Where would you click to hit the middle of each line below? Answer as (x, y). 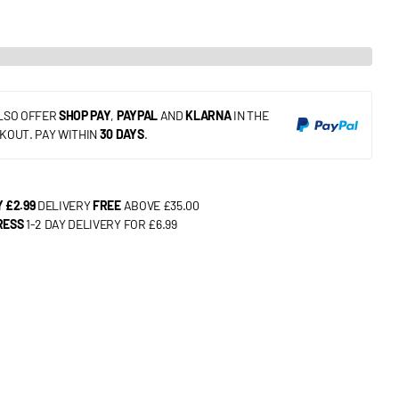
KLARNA (208, 116)
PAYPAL (137, 116)
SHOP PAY (85, 116)
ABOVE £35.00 (160, 206)
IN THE (250, 116)
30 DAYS (122, 134)
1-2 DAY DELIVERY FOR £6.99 (101, 224)
